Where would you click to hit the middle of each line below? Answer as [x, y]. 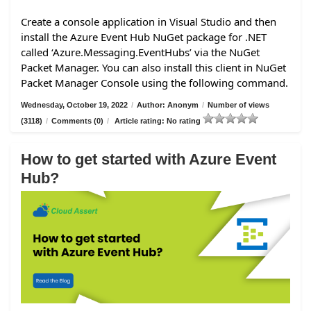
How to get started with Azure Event [149, 159]
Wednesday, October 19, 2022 [74, 104]
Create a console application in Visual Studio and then [149, 21]
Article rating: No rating [158, 120]
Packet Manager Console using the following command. [154, 82]
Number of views [238, 104]
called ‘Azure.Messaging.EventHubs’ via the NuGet [140, 52]
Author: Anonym [168, 104]
